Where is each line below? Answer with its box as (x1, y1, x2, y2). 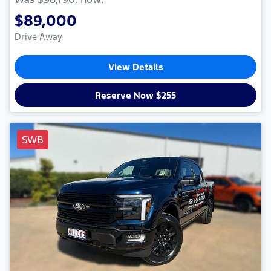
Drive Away (15, 30, 62, 42)
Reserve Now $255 (95, 89, 176, 101)
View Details (108, 60, 163, 73)
